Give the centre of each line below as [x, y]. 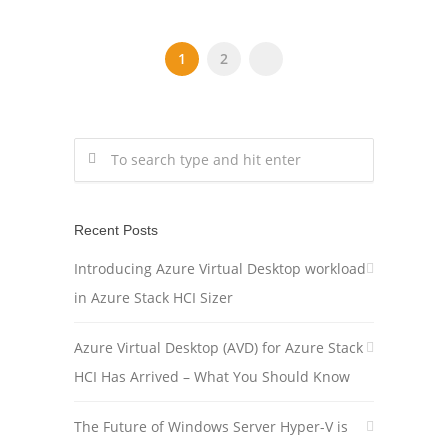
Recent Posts [116, 230]
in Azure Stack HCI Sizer [153, 297]
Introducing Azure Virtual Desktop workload [220, 268]
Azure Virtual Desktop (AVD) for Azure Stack [218, 347]
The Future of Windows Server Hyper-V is [211, 426]
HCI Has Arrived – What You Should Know [212, 376]
